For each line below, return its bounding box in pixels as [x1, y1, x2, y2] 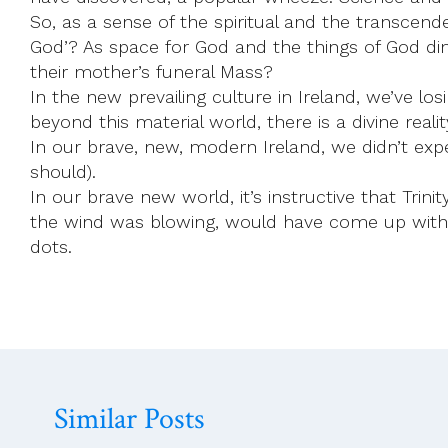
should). [30, 160, 96, 182]
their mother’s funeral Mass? [30, 60, 273, 82]
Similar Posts [54, 399, 205, 439]
